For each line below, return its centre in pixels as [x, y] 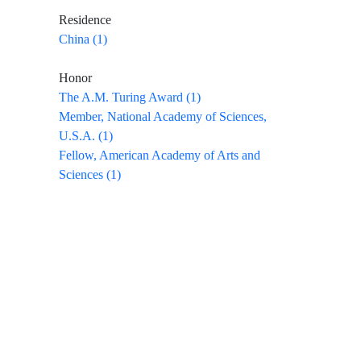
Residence [85, 20]
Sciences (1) [90, 175]
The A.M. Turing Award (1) [130, 98]
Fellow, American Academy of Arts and [160, 156]
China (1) [83, 39]
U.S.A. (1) [86, 136]
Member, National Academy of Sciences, [163, 117]
